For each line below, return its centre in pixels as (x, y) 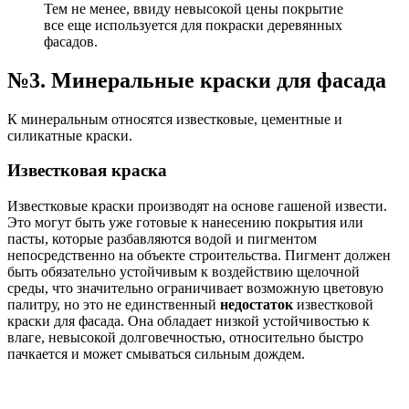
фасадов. (71, 41)
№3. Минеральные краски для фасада (197, 80)
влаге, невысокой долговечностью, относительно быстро (185, 337)
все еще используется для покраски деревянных (193, 25)
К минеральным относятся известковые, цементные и (175, 119)
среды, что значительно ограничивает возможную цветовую (195, 288)
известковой (333, 304)
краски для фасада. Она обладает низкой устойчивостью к (189, 321)
